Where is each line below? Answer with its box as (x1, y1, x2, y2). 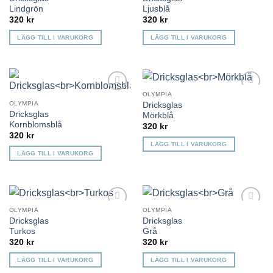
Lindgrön (9, 4, 43, 13)
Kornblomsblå (9, 119, 62, 129)
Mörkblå (142, 110, 174, 120)
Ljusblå (142, 4, 170, 13)
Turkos (9, 226, 35, 236)
